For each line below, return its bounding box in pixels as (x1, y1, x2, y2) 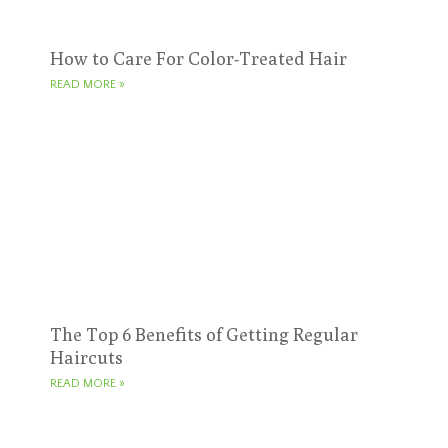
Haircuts (50, 347, 123, 369)
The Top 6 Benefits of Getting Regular (50, 324, 358, 346)
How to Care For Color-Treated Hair (50, 48, 347, 70)
